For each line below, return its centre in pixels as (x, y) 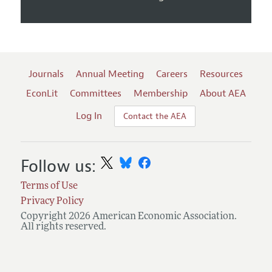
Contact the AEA (155, 116)
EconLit (42, 93)
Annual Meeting (110, 74)
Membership (160, 93)
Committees (95, 93)
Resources (222, 74)
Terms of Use (49, 186)
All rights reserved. (63, 227)
